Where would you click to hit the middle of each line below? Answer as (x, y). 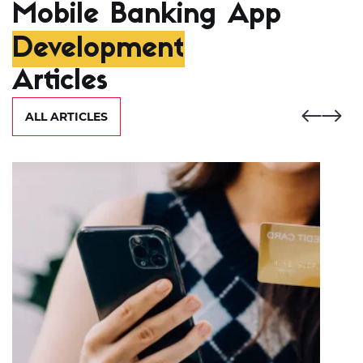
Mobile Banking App (147, 83)
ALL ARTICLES (66, 184)
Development (98, 117)
